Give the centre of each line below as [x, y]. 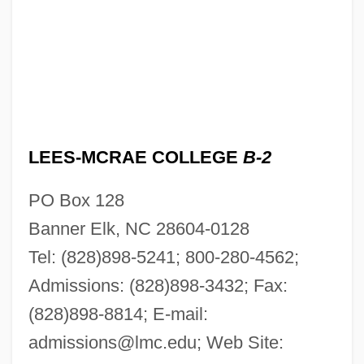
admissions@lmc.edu [112, 342]
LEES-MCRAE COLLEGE [135, 157]
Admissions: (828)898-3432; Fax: [158, 285]
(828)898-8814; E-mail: [118, 314]
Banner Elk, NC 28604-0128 [139, 228]
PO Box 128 [76, 200]
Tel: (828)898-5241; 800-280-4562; [163, 257]
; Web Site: [240, 342]
